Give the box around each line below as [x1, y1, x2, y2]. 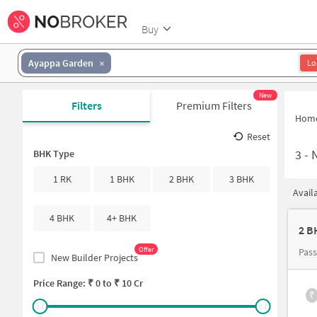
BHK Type [33, 147, 74, 160]
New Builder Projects [51, 250, 138, 264]
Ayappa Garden [28, 56, 93, 69]
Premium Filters [175, 98, 252, 113]
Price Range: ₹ [33, 276, 96, 289]
